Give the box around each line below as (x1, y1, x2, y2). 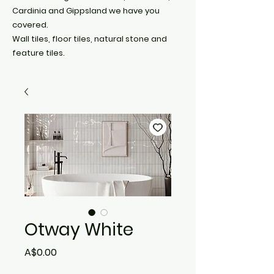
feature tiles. (12, 47, 67, 59)
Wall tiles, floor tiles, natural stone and (12, 33, 167, 45)
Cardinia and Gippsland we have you (12, 5, 160, 17)
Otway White (24, 218, 133, 242)
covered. (12, 19, 50, 31)
